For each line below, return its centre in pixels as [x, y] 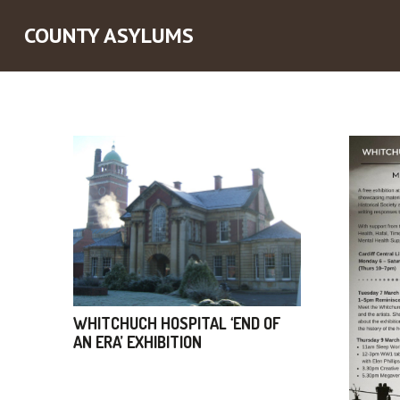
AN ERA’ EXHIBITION [137, 342]
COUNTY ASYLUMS [109, 35]
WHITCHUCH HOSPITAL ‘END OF [177, 323]
